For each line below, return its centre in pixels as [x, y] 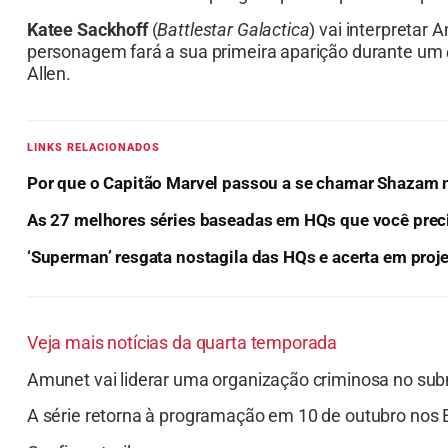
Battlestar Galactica [233, 30]
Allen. [48, 74]
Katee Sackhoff [87, 30]
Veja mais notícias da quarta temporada [182, 343]
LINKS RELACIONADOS [93, 148]
